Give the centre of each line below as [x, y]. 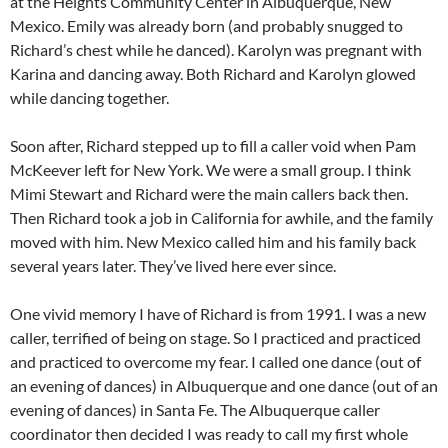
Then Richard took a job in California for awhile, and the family [221, 218]
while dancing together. [89, 98]
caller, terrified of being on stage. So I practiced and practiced [215, 338]
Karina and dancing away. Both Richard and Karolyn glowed [213, 74]
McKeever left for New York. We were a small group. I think [210, 170]
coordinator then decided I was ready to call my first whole [209, 434]
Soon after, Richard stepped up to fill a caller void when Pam [213, 146]
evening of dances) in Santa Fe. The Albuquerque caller [195, 410]
